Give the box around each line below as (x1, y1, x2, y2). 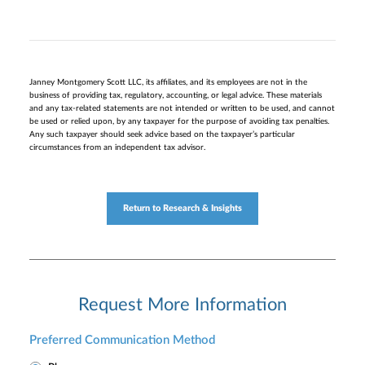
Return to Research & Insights (123, 204, 242, 213)
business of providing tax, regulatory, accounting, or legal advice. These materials (29, 91, 322, 100)
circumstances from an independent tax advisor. (29, 143, 205, 152)
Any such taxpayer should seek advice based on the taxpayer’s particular (29, 130, 295, 139)
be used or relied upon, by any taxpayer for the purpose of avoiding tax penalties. (29, 117, 329, 126)
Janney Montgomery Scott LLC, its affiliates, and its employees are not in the (29, 78, 307, 87)
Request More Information (78, 295, 287, 314)
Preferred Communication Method (29, 333, 215, 346)
